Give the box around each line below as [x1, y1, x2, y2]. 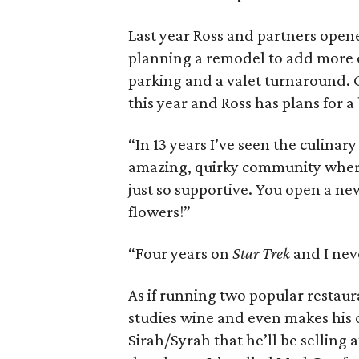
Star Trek [232, 244, 291, 263]
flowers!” [128, 202, 192, 221]
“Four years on [128, 244, 233, 263]
